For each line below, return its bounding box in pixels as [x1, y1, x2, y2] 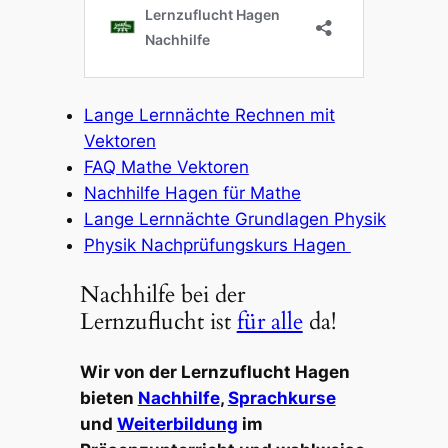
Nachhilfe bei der [79, 279, 245, 311]
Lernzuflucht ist [79, 306, 237, 338]
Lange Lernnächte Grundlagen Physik [83, 209, 386, 230]
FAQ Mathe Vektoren [83, 157, 249, 178]
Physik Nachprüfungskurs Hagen [83, 235, 351, 256]
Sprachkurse [227, 387, 336, 408]
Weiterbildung [116, 413, 238, 434]
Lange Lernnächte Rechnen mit [83, 105, 335, 126]
